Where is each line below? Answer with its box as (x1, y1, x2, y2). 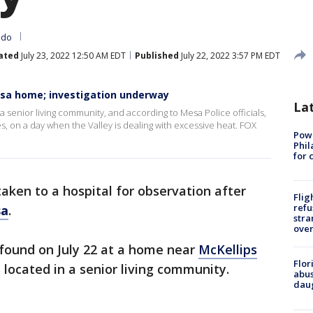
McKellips (198, 241, 257, 258)
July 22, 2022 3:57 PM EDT (179, 49, 280, 61)
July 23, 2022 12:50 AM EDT (19, 49, 126, 61)
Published (135, 49, 179, 61)
